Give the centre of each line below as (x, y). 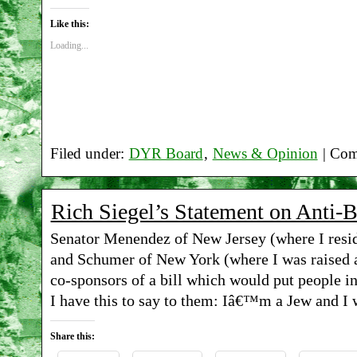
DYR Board (166, 153)
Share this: (72, 337)
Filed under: (89, 153)
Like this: (69, 24)
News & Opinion (265, 153)
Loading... (69, 45)
